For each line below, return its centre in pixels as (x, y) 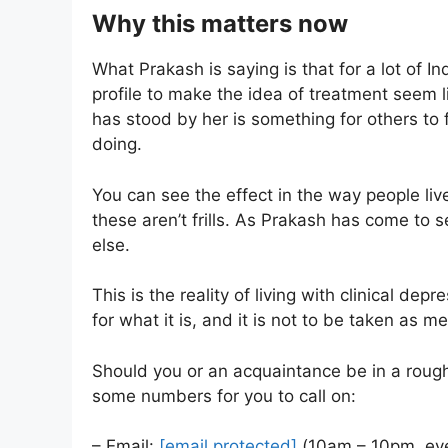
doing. (117, 144)
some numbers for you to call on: (224, 395)
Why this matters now (220, 24)
